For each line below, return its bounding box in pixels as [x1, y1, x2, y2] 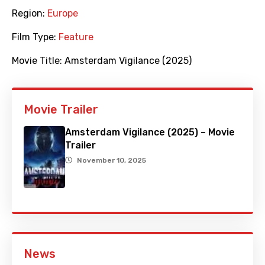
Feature [59, 31, 93, 43]
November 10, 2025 [77, 156, 146, 165]
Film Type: [12, 31, 59, 43]
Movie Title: [12, 55, 64, 67]
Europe [47, 8, 78, 20]
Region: [12, 8, 47, 20]
